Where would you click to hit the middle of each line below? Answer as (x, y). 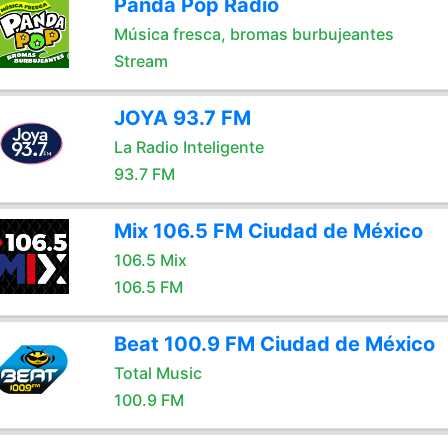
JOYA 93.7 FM (182, 118)
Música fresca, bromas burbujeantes (253, 34)
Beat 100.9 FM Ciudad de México (274, 344)
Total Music (157, 373)
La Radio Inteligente (188, 147)
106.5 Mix (150, 260)
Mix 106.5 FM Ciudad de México (268, 231)
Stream (140, 61)
